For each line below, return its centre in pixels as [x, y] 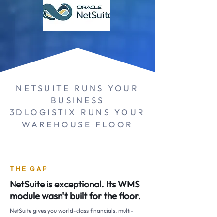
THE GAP [29, 169]
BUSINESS [77, 100]
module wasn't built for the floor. [75, 196]
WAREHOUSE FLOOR [77, 124]
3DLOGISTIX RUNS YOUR [77, 112]
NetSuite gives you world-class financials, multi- [72, 210]
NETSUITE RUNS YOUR [77, 88]
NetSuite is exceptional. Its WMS [75, 184]
